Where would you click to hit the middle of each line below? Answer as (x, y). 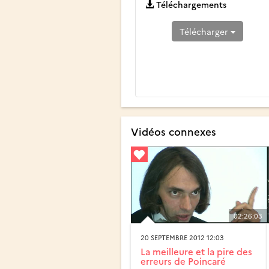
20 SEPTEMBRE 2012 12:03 (182, 238)
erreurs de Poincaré (183, 261)
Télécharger (205, 31)
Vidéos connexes (174, 131)
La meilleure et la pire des (196, 252)
